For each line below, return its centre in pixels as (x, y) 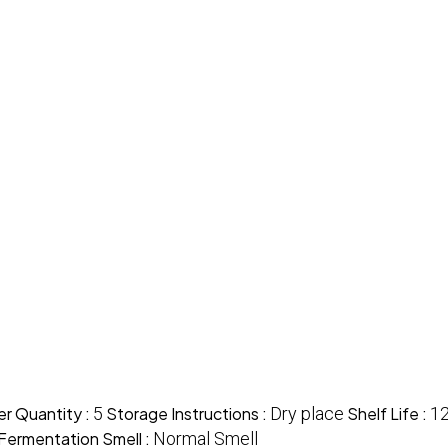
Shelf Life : (388, 413)
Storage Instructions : (188, 413)
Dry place (307, 413)
